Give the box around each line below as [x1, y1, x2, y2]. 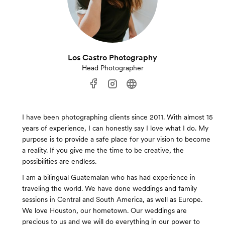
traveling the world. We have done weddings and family [22, 184, 197, 193]
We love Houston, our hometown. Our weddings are [22, 206, 187, 215]
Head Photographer [81, 64, 144, 72]
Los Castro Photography [68, 53, 157, 63]
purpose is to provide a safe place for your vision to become [22, 135, 210, 144]
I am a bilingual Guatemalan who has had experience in [22, 173, 195, 182]
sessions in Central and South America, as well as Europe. [22, 195, 202, 204]
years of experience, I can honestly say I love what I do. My [22, 124, 208, 133]
